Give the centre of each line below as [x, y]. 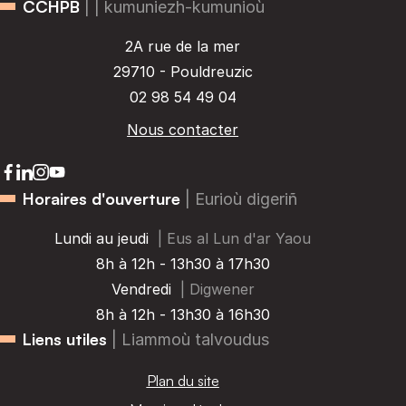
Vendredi [141, 289]
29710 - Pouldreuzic [183, 71]
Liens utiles [65, 338]
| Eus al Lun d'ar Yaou [235, 238]
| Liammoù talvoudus [190, 339]
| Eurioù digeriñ [241, 198]
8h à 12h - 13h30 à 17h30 [183, 263]
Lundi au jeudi [102, 238]
